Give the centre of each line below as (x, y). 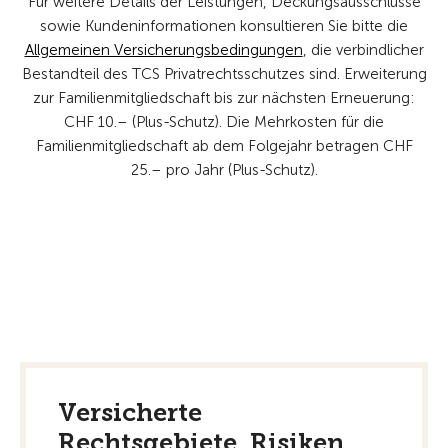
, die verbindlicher (363, 50)
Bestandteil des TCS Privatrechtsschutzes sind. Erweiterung (224, 74)
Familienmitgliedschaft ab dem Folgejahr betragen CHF (224, 146)
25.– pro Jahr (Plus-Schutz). (224, 170)
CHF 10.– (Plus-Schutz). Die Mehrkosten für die (224, 122)
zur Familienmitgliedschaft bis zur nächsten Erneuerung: (224, 98)
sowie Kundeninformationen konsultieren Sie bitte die (224, 26)
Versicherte (130, 412)
